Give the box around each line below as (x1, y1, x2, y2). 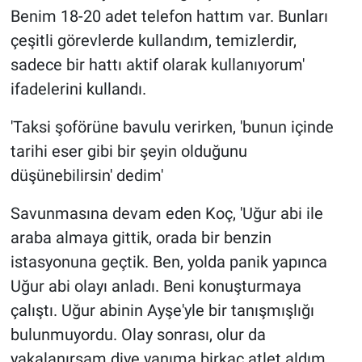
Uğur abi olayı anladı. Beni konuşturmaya (10, 276, 301, 297)
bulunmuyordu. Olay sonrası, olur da (10, 325, 266, 345)
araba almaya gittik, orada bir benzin (10, 228, 271, 248)
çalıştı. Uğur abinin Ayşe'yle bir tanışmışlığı (10, 301, 314, 321)
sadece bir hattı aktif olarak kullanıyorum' (10, 55, 305, 75)
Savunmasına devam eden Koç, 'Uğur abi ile (10, 204, 323, 224)
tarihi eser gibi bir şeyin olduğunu (10, 141, 247, 162)
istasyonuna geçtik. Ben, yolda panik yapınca (10, 252, 327, 272)
